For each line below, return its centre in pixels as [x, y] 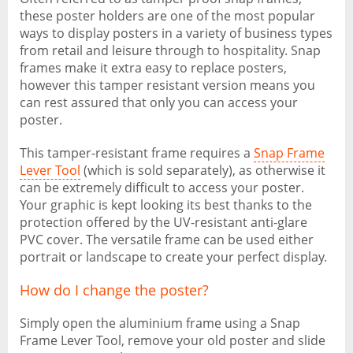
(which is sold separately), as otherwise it [203, 170]
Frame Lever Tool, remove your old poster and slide [173, 340]
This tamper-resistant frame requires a [137, 153]
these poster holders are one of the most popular [167, 16]
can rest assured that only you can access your [159, 102]
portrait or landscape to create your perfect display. [173, 257]
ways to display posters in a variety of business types [176, 33]
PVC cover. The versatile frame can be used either [167, 240]
